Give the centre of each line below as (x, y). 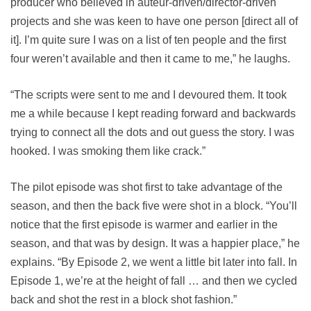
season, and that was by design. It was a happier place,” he (155, 243)
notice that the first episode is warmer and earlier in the (144, 225)
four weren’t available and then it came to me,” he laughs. (150, 59)
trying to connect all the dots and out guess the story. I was (152, 132)
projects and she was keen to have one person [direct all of (154, 21)
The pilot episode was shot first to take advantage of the (146, 187)
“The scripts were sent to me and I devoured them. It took (149, 95)
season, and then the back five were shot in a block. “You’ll (154, 206)
